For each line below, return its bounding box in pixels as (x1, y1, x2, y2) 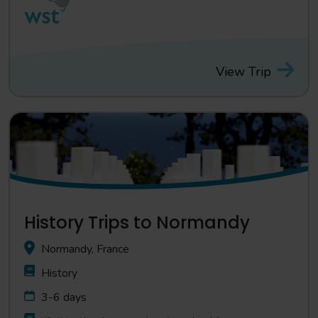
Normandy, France (41, 241, 129, 257)
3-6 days (41, 290, 87, 305)
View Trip (216, 62, 271, 80)
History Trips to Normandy (24, 211, 250, 234)
